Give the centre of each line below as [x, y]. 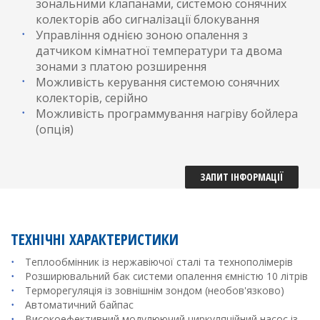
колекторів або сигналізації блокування [147, 19]
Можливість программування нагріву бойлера [167, 114]
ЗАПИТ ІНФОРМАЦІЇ [242, 177]
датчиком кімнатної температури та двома [159, 51]
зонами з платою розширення [121, 66]
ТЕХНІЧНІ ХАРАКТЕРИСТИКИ [95, 239]
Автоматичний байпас [79, 305]
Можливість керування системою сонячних [157, 82]
